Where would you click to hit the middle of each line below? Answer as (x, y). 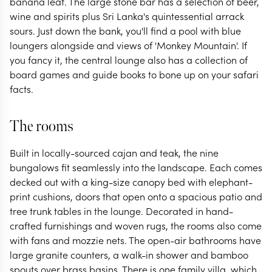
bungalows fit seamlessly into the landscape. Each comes (136, 167)
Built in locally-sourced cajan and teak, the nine (114, 152)
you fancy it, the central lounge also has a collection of (129, 59)
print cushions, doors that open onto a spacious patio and (136, 196)
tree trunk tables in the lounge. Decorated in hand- (121, 211)
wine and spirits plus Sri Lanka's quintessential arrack (127, 16)
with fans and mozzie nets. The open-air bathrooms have (135, 240)
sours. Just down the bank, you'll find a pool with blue (125, 30)
